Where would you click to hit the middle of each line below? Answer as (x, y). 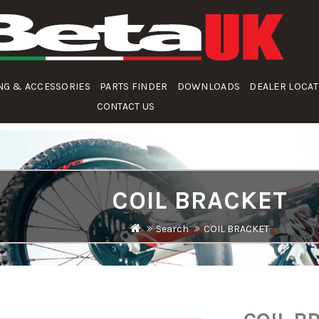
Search (172, 229)
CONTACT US (126, 106)
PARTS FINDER (134, 87)
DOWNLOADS (209, 87)
